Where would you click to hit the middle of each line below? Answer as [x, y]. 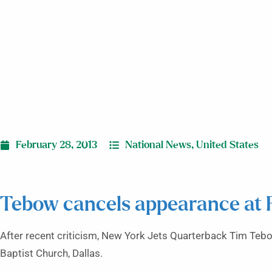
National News [158, 145]
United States [227, 145]
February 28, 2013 [56, 145]
